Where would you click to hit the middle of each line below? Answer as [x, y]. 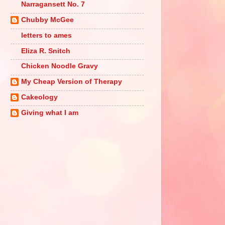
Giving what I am [50, 113]
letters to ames [46, 35]
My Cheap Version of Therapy [72, 82]
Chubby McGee [47, 20]
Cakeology [39, 97]
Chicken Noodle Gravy [60, 66]
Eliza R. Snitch [46, 51]
